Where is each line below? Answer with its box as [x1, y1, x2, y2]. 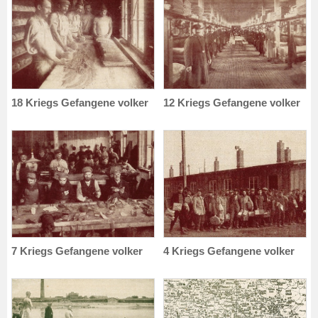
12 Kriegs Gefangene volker [163, 96, 300, 109]
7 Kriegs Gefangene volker [11, 244, 143, 257]
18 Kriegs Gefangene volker [11, 96, 148, 109]
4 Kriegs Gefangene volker [163, 244, 295, 257]
